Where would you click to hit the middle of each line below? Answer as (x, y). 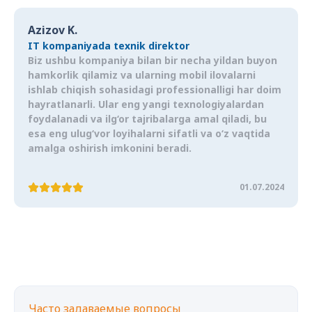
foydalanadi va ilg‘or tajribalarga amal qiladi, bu (147, 119)
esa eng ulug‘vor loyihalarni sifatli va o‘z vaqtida (149, 134)
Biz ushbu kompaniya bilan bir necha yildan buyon (153, 61)
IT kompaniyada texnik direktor (109, 46)
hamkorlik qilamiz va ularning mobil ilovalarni (142, 75)
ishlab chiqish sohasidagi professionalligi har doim (155, 90)
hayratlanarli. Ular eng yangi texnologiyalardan (146, 104)
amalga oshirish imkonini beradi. (110, 148)
